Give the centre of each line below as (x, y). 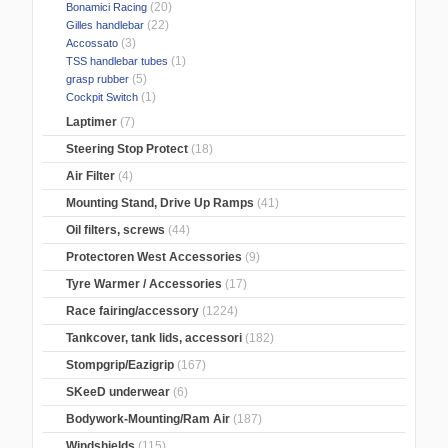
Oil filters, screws (116, 230)
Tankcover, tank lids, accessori (154, 338)
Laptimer (92, 122)
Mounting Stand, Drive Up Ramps (160, 203)
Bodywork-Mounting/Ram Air (148, 419)
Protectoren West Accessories (154, 257)
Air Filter (91, 176)
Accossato (91, 43)
